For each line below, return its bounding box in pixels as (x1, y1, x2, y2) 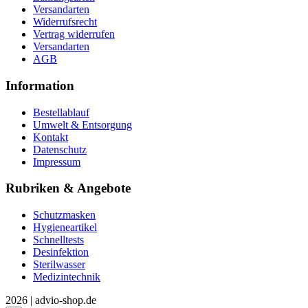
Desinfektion (33, 246, 89, 258)
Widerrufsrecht (33, 16, 97, 28)
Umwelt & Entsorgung (33, 118, 132, 131)
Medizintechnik (33, 271, 100, 283)
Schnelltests (33, 234, 84, 245)
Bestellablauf (33, 106, 89, 118)
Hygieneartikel (33, 221, 97, 233)
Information (5, 78, 74, 93)
